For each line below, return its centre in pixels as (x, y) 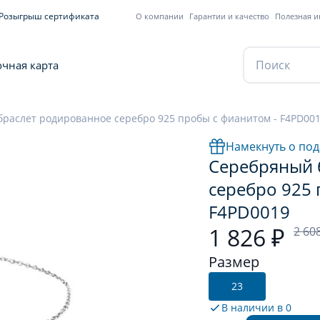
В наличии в (254, 307)
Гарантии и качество (229, 16)
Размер (234, 262)
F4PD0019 (249, 212)
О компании (160, 16)
